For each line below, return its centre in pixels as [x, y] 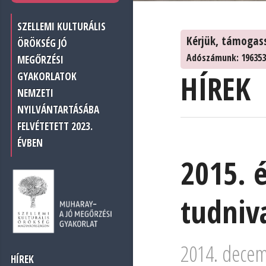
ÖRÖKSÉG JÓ [42, 43]
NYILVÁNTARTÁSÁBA [58, 110]
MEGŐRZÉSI [41, 60]
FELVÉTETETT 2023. [55, 126]
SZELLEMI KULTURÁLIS [62, 27]
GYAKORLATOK [47, 77]
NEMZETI [36, 93]
